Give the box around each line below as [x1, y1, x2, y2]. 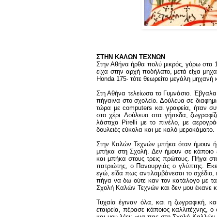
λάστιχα [96, 119, 122, 126]
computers [123, 104, 153, 112]
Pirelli [122, 119, 138, 126]
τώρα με [96, 104, 123, 112]
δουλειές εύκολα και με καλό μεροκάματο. [96, 126, 215, 134]
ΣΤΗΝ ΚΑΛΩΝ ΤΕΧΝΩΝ [96, 53, 165, 61]
